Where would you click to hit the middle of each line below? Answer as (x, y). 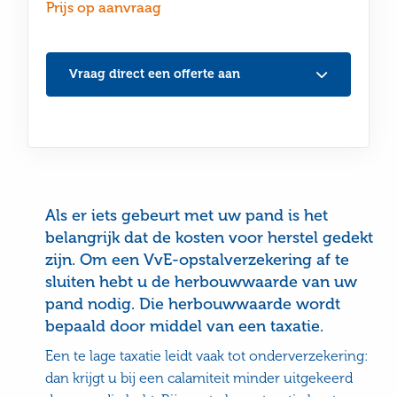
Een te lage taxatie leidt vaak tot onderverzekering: (207, 355)
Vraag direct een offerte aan (155, 74)
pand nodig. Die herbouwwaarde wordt (193, 304)
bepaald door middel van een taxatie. (185, 326)
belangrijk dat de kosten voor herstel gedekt (210, 237)
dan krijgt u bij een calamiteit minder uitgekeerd (199, 378)
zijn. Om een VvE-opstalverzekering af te (198, 259)
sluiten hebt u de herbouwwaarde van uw (202, 281)
